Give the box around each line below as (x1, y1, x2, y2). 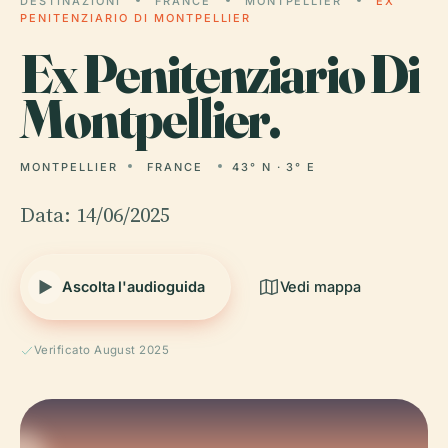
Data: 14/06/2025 (20, 200, 170, 229)
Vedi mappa (279, 278, 361, 295)
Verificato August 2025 (34, 343, 170, 357)
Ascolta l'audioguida (62, 278, 205, 295)
